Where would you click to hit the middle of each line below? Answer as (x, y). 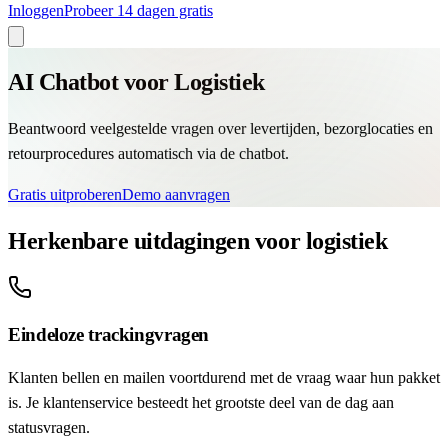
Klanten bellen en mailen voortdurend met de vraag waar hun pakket (224, 378)
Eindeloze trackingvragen (109, 335)
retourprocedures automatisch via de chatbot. (148, 153)
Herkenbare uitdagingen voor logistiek (198, 240)
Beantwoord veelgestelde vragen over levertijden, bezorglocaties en (220, 128)
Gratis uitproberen (65, 194)
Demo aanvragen (176, 194)
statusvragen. (49, 428)
